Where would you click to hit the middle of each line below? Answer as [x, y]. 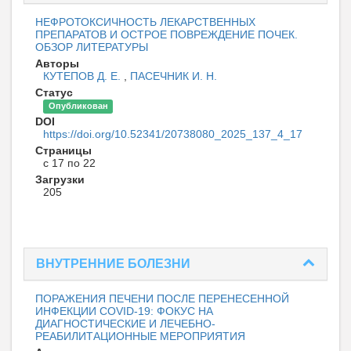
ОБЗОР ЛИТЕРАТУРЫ [92, 47]
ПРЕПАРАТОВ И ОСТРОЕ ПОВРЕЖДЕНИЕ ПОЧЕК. [166, 35]
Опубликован [78, 106]
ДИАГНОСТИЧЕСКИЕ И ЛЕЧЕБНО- [125, 324]
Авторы [57, 64]
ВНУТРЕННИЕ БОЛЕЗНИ [113, 264]
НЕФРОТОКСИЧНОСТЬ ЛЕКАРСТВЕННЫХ [145, 22]
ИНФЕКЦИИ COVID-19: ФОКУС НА [124, 311]
